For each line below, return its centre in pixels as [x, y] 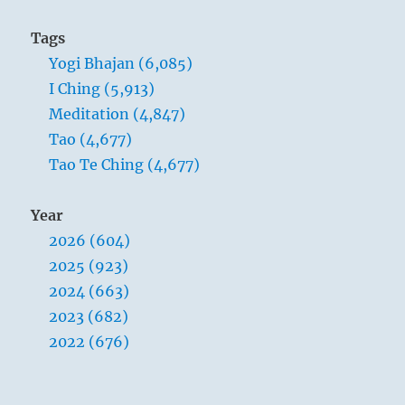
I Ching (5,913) [102, 88]
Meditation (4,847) [118, 113]
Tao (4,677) [91, 139]
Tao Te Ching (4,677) [125, 164]
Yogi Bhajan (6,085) [121, 63]
